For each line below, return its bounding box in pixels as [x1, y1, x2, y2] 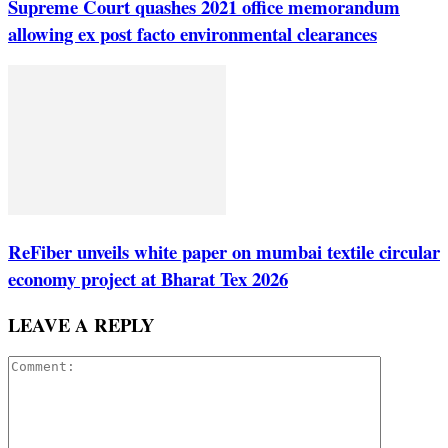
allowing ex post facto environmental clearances [8, 19, 377, 47]
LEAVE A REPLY [8, 310, 155, 338]
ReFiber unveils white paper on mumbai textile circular [8, 237, 440, 265]
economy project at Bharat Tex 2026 [8, 264, 288, 292]
